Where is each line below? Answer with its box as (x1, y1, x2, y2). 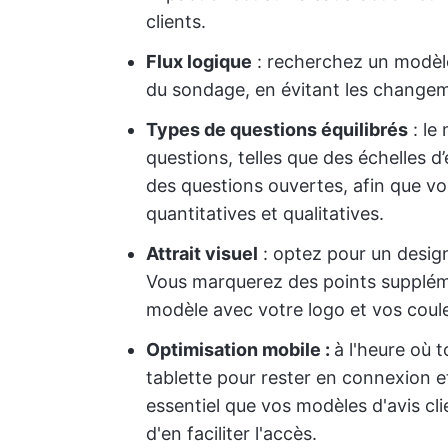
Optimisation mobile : (146, 339, 334, 360)
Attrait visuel (146, 243, 258, 264)
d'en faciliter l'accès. (146, 423, 317, 444)
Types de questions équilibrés (146, 119, 408, 140)
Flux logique (146, 51, 252, 72)
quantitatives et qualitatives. (146, 203, 384, 224)
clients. (146, 11, 206, 32)
